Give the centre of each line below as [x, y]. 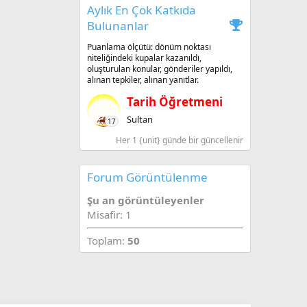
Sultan [140, 119]
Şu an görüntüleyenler [146, 200]
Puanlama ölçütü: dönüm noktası [149, 47]
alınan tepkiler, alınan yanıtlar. [143, 80]
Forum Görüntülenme [147, 177]
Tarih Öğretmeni [175, 101]
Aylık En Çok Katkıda [142, 10]
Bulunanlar [118, 26]
